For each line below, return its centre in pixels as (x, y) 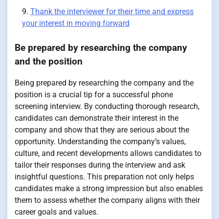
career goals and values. (56, 212)
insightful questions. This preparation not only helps (104, 177)
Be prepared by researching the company (101, 48)
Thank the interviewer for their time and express (112, 11)
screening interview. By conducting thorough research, (107, 107)
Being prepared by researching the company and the (104, 83)
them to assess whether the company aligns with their (107, 200)
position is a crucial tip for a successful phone (94, 95)
